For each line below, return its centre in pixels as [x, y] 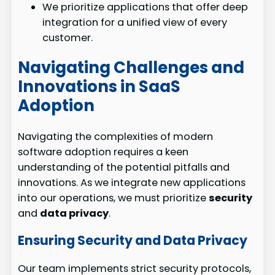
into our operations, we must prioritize [114, 198]
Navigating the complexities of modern [116, 136]
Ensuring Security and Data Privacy [133, 241]
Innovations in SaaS [99, 87]
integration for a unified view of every [135, 22]
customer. [68, 37]
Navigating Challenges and [131, 68]
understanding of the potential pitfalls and [124, 167]
